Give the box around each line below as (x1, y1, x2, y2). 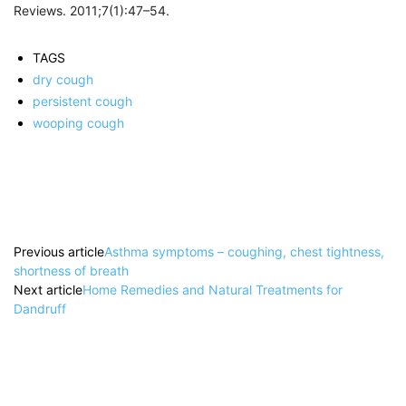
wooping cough (33, 115, 124, 131)
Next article (14, 282, 82, 298)
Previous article (14, 244, 104, 260)
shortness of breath (14, 263, 129, 279)
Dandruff (14, 301, 66, 317)
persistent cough (33, 93, 132, 110)
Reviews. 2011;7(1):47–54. (14, 3, 169, 19)
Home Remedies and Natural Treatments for (82, 282, 343, 298)
